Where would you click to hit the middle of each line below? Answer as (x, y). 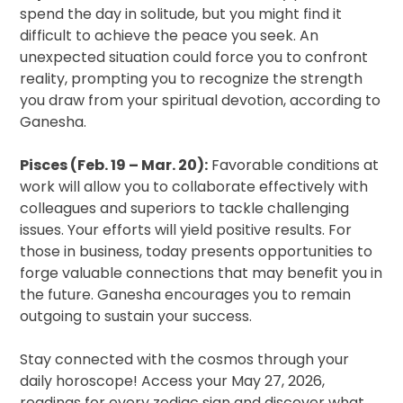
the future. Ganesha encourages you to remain (186, 295)
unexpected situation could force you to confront (194, 58)
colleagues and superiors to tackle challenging (185, 209)
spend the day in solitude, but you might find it (181, 14)
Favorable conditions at (294, 166)
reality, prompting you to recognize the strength (192, 79)
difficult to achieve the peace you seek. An (170, 36)
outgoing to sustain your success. (136, 317)
